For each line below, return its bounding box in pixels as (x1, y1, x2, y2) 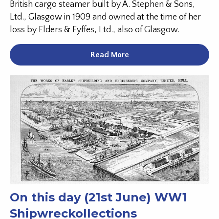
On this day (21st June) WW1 (10, 190, 187, 204)
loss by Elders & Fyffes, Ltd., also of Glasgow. (10, 24, 179, 35)
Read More (90, 50, 129, 59)
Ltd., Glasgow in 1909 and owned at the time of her (10, 12, 201, 22)
